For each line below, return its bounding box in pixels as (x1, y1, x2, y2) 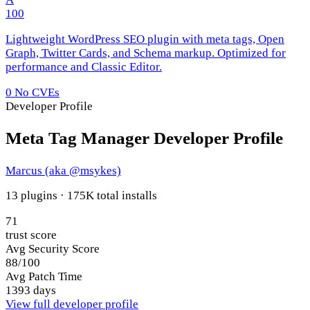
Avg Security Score (6, 242, 100, 256)
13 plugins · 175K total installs (6, 189, 157, 203)
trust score (6, 228, 57, 242)
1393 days (6, 284, 56, 298)
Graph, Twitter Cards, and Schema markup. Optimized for (6, 46, 286, 60)
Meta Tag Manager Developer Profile (6, 128, 283, 149)
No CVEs (12, 86, 60, 100)
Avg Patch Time (6, 270, 82, 284)
